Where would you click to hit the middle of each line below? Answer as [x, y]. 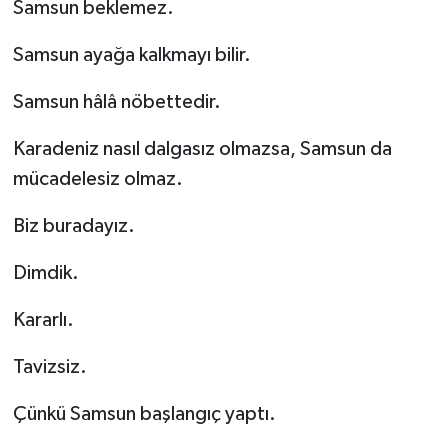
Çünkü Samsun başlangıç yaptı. [144, 414]
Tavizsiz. [49, 367]
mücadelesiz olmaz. [97, 179]
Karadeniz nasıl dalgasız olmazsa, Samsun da [202, 149]
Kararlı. [43, 320]
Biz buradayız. [73, 226]
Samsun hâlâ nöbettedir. [116, 102]
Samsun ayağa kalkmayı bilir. [131, 55]
